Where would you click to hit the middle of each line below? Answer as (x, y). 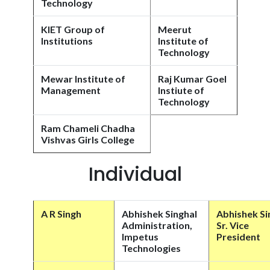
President (238, 237)
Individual (135, 174)
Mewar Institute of (83, 79)
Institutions (67, 41)
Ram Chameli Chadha (88, 128)
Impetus (140, 237)
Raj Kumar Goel (192, 79)
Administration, (157, 225)
